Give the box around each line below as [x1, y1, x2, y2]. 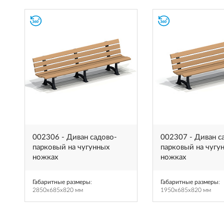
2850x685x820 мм [32, 187, 83, 193]
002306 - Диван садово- [32, 133, 117, 141]
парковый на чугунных [32, 143, 109, 151]
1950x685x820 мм [160, 187, 211, 193]
